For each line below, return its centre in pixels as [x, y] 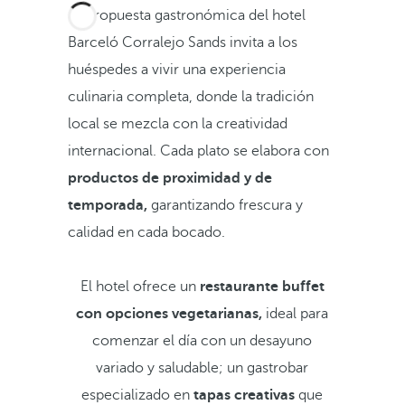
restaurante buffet [262, 287]
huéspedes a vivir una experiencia [176, 70]
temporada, [107, 205]
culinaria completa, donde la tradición [190, 97]
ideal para [296, 314]
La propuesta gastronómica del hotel [186, 15]
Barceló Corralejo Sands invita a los [182, 42]
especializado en [136, 395]
